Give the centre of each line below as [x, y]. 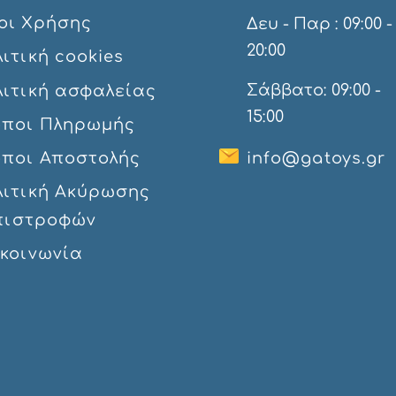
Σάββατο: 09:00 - [314, 90]
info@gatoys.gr [316, 158]
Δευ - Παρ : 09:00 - [320, 24]
